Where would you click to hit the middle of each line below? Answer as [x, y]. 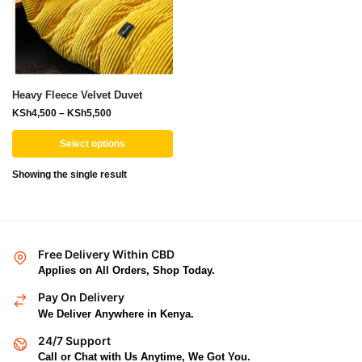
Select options [93, 144]
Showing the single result [69, 175]
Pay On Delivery [81, 297]
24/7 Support [74, 340]
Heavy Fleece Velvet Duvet [77, 95]
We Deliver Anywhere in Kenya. [116, 314]
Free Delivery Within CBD [106, 254]
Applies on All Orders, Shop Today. [126, 271]
